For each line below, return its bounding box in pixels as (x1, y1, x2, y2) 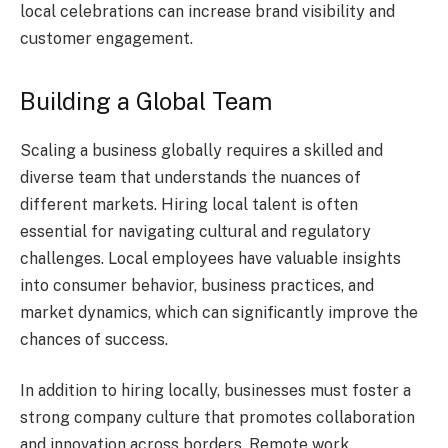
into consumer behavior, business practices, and (20, 275, 374, 295)
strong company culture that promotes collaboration (20, 408, 415, 428)
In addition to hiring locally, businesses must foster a (20, 381, 411, 401)
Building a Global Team (20, 86, 272, 115)
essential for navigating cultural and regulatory (20, 221, 371, 241)
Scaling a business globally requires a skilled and (20, 140, 383, 160)
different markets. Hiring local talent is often (20, 194, 358, 214)
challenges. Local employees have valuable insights (20, 248, 401, 268)
